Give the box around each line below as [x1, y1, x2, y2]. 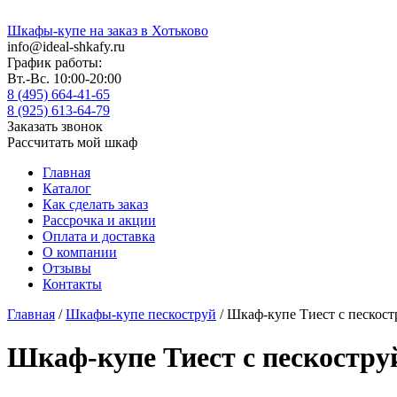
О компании [43, 245, 117, 260]
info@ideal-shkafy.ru [7, 39, 125, 54]
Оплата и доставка [43, 229, 155, 244]
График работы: [7, 55, 102, 70]
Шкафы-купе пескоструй [66, 307, 216, 322]
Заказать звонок [7, 119, 103, 134]
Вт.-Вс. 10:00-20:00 [7, 71, 121, 86]
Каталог [43, 181, 91, 196]
